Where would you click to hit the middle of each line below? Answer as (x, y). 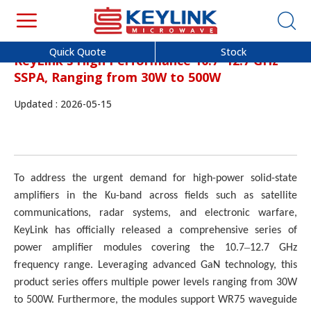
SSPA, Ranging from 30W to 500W (117, 77)
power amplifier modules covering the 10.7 (129, 248)
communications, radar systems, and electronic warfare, (155, 213)
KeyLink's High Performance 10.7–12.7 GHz (146, 60)
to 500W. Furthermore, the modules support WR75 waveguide (155, 300)
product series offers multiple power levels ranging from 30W (155, 283)
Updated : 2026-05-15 (63, 104)
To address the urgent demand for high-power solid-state (155, 178)
